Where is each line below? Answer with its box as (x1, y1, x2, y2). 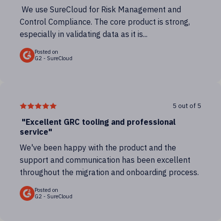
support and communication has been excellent (20, 155, 190, 165)
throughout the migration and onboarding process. (20, 167, 199, 177)
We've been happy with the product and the (20, 143, 176, 152)
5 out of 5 (173, 102, 201, 110)
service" (20, 127, 52, 137)
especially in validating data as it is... (20, 29, 147, 39)
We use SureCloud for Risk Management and (22, 4, 181, 14)
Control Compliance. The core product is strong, (20, 17, 190, 27)
